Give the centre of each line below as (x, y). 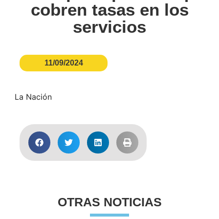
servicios (109, 27)
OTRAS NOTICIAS (109, 202)
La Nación (33, 97)
